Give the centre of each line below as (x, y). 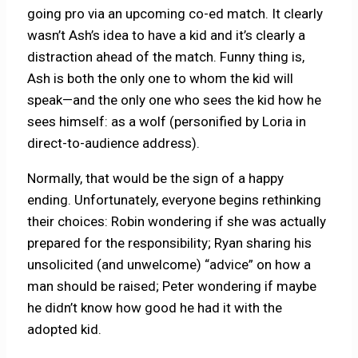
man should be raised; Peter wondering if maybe (172, 286)
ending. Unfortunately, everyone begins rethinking (175, 199)
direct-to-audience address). (114, 143)
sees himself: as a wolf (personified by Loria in (167, 121)
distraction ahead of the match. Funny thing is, (166, 56)
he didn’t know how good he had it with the (155, 307)
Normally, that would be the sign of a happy (156, 178)
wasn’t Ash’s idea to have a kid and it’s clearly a (167, 35)
